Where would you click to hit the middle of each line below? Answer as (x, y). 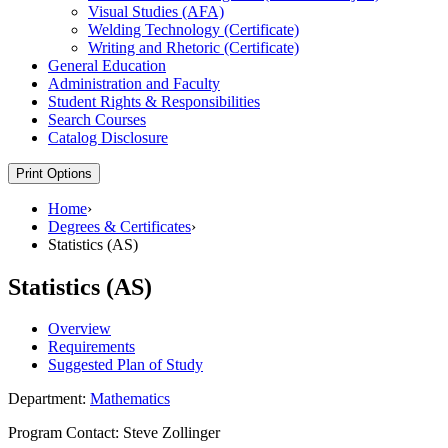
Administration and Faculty (134, 83)
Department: (49, 399)
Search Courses (97, 119)
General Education (107, 65)
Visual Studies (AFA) (156, 11)
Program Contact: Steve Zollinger (114, 433)
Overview (79, 329)
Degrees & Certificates (119, 226)
